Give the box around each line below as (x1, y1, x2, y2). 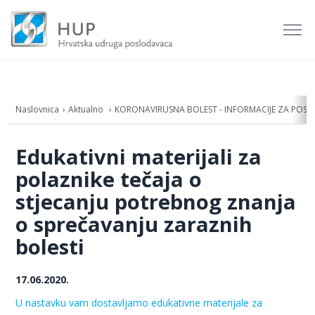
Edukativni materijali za (15, 143, 262, 172)
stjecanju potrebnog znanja (15, 188, 296, 217)
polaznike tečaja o (15, 165, 202, 194)
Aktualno (68, 103, 105, 116)
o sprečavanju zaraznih (15, 210, 252, 239)
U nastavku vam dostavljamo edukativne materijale (15, 296, 252, 310)
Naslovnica (15, 103, 59, 116)
